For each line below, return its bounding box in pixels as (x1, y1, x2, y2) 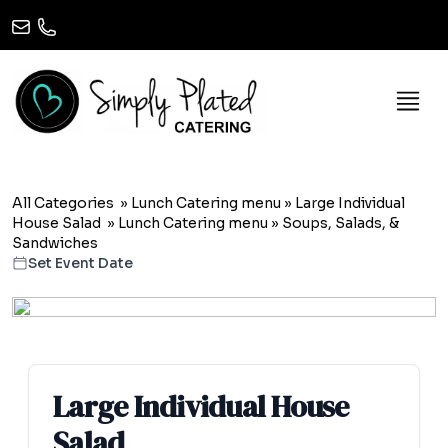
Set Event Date (28, 253, 133, 272)
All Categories (12, 193, 114, 212)
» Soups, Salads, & (268, 213, 399, 232)
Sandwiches (12, 233, 98, 252)
